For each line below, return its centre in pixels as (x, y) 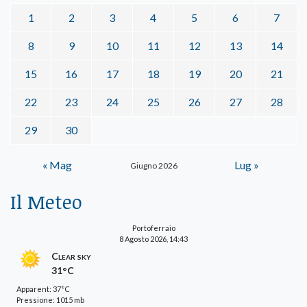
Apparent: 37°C (43, 288)
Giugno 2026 (153, 165)
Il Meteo (46, 201)
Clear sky (71, 256)
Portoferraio (153, 228)
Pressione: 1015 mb (50, 299)
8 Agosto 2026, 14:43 (153, 238)
